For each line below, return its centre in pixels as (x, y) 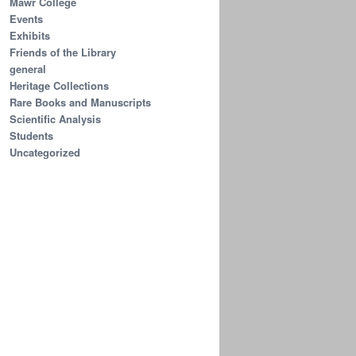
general (28, 68)
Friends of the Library (63, 52)
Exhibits (30, 35)
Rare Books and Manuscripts (80, 102)
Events (26, 18)
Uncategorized (45, 152)
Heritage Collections (59, 85)
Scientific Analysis (55, 118)
